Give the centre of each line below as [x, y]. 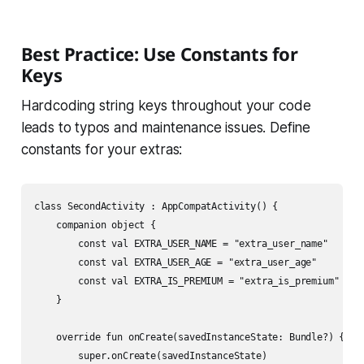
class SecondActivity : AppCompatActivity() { [156, 207]
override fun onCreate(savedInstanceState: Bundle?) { [189, 338]
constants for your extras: [102, 150]
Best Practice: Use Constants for [159, 54]
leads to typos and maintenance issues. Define [166, 128]
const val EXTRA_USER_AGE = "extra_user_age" [175, 263]
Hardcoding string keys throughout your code [166, 106]
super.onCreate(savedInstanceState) [150, 356]
